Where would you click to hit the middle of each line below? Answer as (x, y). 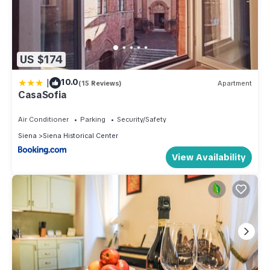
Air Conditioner (43, 120)
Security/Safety (142, 120)
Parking (93, 120)
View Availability (209, 157)
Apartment (235, 83)
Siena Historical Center (80, 136)
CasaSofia (43, 95)
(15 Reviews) (100, 83)
